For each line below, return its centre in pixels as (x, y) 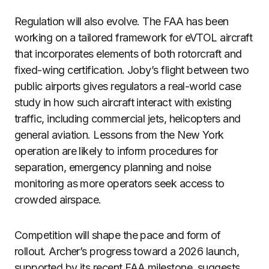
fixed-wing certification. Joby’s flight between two (132, 70)
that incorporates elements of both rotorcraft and (128, 54)
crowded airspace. (58, 200)
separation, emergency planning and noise (113, 167)
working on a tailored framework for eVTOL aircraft (133, 38)
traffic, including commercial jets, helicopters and (128, 119)
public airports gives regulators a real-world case (128, 86)
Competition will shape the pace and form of (118, 235)
